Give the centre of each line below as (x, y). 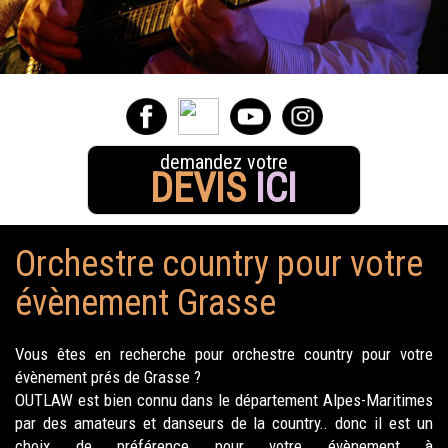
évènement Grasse (145, 303)
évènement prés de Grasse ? (108, 377)
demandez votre (223, 162)
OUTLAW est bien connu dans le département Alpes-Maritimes (224, 400)
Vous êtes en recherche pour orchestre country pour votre (224, 354)
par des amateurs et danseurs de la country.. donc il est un (224, 423)
